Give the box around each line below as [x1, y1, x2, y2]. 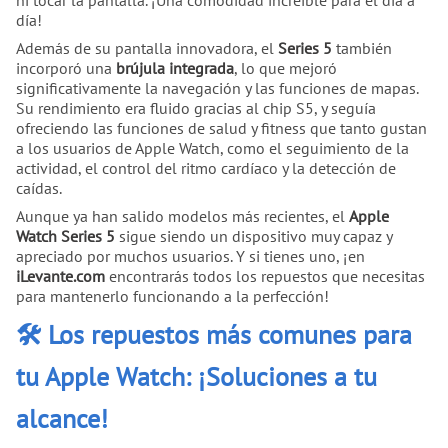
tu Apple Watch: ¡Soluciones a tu [16, 360, 377, 394]
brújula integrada [116, 58, 234, 79]
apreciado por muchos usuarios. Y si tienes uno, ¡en [16, 246, 365, 267]
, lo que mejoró [234, 58, 337, 79]
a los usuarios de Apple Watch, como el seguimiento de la [16, 138, 409, 159]
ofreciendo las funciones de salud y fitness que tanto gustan [16, 118, 427, 139]
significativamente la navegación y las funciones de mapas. [16, 78, 418, 99]
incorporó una [16, 58, 116, 79]
